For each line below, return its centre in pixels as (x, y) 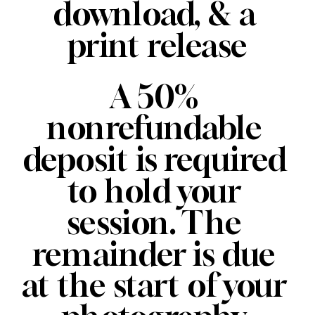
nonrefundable (154, 128)
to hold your (154, 191)
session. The (154, 223)
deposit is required (154, 160)
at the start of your (154, 285)
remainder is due (154, 254)
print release (157, 46)
